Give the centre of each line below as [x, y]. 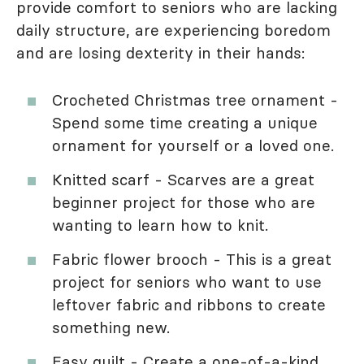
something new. [111, 328]
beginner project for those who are [184, 203]
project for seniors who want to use [187, 282]
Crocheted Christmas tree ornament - [195, 100]
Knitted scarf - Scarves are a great [183, 180]
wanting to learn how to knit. [160, 225]
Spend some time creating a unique [185, 123]
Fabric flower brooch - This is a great [192, 260]
